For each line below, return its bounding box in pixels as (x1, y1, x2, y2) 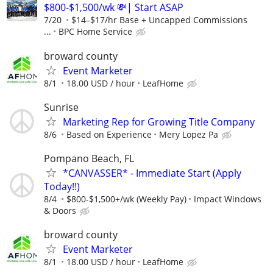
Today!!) (44, 180, 80, 193)
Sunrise (44, 100, 79, 114)
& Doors (44, 205, 76, 216)
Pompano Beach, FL (44, 152, 134, 165)
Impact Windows (194, 193, 261, 205)
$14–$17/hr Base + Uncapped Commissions (71, 14, 247, 26)
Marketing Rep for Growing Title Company (63, 115, 255, 129)
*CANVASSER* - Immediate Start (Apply (63, 166, 241, 180)
